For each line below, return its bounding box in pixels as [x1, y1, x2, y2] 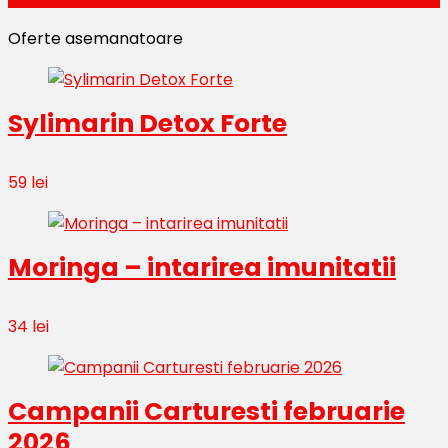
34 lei [8, 314, 49, 338]
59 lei [8, 170, 48, 194]
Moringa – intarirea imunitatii [8, 249, 396, 285]
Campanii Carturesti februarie [8, 393, 405, 429]
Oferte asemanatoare [8, 26, 183, 50]
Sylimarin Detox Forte [8, 105, 287, 141]
